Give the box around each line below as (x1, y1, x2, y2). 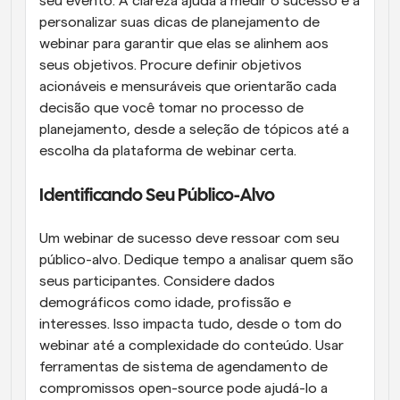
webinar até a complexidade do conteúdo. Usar (39, 338, 344, 353)
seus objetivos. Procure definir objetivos (39, 58, 302, 72)
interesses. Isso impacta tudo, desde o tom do (39, 317, 342, 331)
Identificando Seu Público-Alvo (39, 187, 275, 204)
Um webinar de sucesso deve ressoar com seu (39, 231, 339, 246)
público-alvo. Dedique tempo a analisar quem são (39, 253, 354, 267)
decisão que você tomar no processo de (39, 101, 304, 115)
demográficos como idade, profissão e (39, 296, 291, 310)
